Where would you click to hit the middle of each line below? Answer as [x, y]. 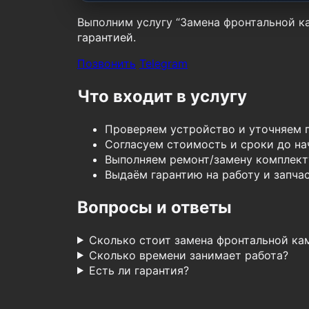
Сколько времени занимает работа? [188, 255]
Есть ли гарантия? [139, 270]
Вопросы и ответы [154, 207]
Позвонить [107, 63]
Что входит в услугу [162, 96]
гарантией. [107, 37]
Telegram [163, 63]
